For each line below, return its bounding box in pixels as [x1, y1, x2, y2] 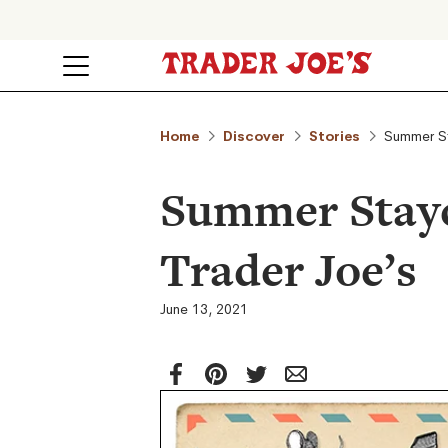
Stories [309, 127, 360, 145]
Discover [223, 127, 285, 145]
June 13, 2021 [160, 300, 248, 318]
